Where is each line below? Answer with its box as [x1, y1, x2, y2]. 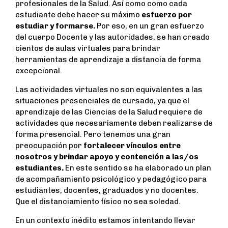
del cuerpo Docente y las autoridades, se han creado [15, 33, 210, 42]
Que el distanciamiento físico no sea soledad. [15, 197, 181, 207]
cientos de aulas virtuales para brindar [15, 44, 160, 53]
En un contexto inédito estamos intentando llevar [15, 216, 195, 225]
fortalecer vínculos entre [83, 141, 181, 151]
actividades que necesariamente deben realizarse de [15, 119, 213, 128]
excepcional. [15, 66, 62, 76]
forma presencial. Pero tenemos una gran [15, 130, 170, 139]
